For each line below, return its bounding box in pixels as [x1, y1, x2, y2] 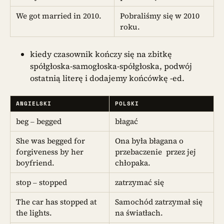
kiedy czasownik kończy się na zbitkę [30, 48, 172, 60]
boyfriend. [16, 157, 55, 168]
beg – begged [16, 115, 62, 126]
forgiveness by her [16, 146, 84, 157]
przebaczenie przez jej [115, 146, 196, 157]
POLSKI [115, 99, 139, 107]
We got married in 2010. [16, 10, 102, 21]
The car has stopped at [16, 196, 97, 207]
